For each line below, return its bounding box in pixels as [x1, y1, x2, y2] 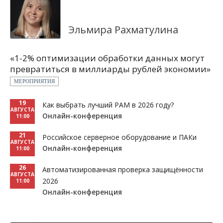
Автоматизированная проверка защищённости [42, 165, 203, 174]
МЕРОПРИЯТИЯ [14, 79, 55, 84]
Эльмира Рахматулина [68, 23, 178, 36]
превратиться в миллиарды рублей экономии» [10, 63, 211, 75]
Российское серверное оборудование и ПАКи [42, 132, 197, 142]
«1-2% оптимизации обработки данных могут [10, 52, 205, 64]
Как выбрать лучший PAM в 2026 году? [42, 100, 174, 110]
